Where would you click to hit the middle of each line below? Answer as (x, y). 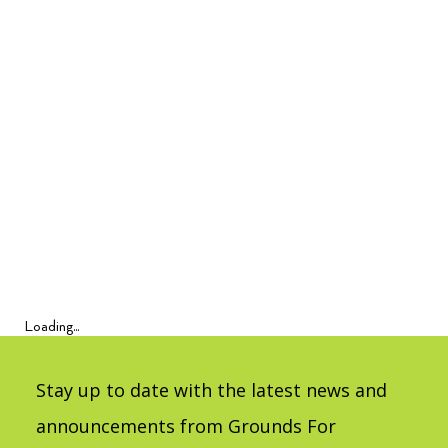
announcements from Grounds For (186, 426)
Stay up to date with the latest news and (211, 390)
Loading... (51, 327)
